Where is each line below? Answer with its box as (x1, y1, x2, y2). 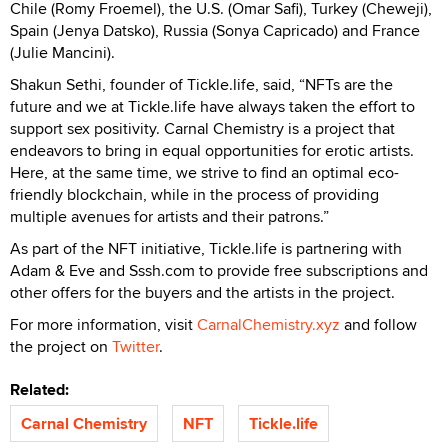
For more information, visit (10, 312, 197, 336)
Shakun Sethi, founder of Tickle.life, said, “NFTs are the (10, 72, 393, 96)
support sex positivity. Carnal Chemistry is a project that (10, 116, 395, 140)
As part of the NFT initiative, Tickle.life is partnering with (10, 236, 402, 260)
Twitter (112, 334, 159, 358)
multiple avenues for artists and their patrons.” (10, 204, 329, 228)
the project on (10, 334, 112, 358)
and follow (340, 312, 417, 336)
